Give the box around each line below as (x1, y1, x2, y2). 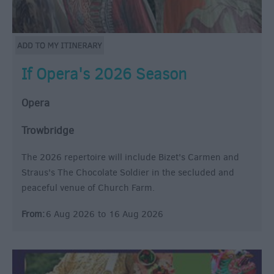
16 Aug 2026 (109, 208, 163, 221)
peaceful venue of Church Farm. (21, 182, 157, 194)
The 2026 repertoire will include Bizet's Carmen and (21, 151, 239, 164)
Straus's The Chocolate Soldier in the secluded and (21, 166, 234, 179)
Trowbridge (21, 124, 74, 138)
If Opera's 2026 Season (21, 64, 187, 85)
